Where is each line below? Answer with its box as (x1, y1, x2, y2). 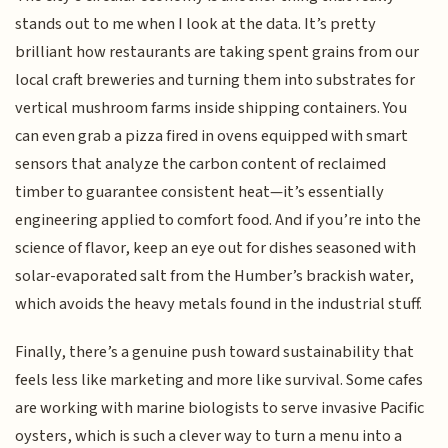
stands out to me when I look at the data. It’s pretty (15, 11, 377, 36)
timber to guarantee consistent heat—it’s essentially (15, 179, 385, 204)
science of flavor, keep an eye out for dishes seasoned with (15, 235, 417, 260)
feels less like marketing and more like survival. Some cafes (15, 368, 424, 393)
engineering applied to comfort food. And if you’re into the (15, 207, 422, 232)
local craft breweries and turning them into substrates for (15, 67, 416, 92)
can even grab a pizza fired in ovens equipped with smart (15, 123, 409, 148)
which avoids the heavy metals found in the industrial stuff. (15, 291, 423, 316)
